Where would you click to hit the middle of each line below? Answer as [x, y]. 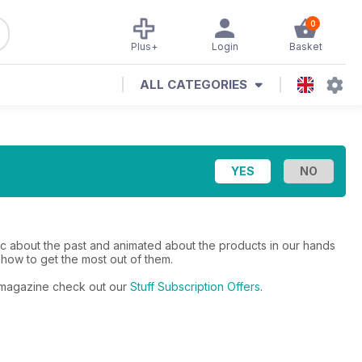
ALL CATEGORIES [194, 84]
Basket [305, 46]
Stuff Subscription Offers [195, 286]
